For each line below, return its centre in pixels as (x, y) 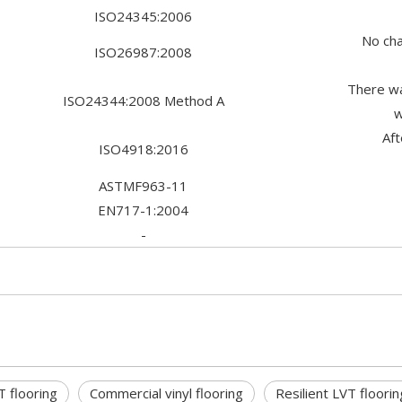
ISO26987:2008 (143, 52)
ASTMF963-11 (143, 186)
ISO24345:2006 (143, 16)
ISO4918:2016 (143, 149)
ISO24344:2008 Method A (143, 100)
